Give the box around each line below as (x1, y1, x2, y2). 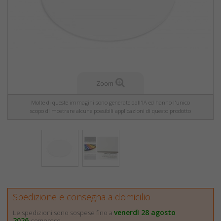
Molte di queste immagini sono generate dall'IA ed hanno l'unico (31, 99, 190, 106)
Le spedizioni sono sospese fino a (13, 208, 114, 217)
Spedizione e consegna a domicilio (13, 191, 150, 203)
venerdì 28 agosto (114, 208, 176, 217)
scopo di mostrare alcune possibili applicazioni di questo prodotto (30, 107, 191, 114)
